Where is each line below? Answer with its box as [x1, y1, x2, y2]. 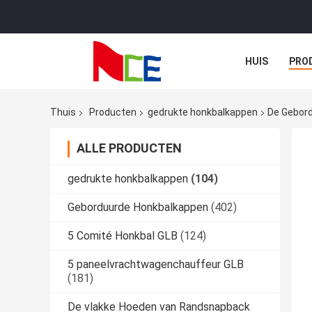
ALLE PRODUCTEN [77, 141, 182, 156]
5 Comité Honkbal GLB [68, 229, 178, 243]
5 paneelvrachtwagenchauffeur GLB [68, 258, 244, 272]
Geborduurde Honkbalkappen [68, 201, 208, 214]
